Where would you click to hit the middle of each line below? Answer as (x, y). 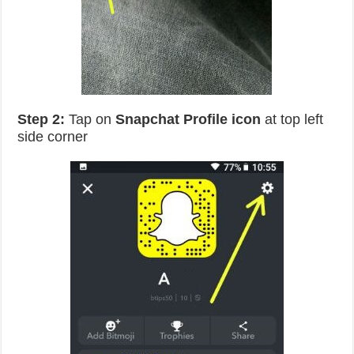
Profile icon (222, 119)
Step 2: (41, 119)
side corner (53, 137)
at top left (292, 119)
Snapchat (148, 119)
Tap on (90, 119)
